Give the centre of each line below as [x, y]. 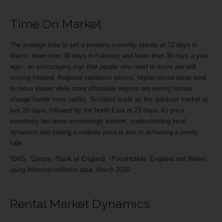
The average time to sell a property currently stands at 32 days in [104, 45]
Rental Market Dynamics [80, 204]
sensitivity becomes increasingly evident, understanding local [98, 121]
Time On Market [56, 24]
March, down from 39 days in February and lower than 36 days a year [109, 56]
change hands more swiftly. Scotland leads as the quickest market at [109, 100]
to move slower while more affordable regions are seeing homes [101, 89]
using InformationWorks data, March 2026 [70, 170]
